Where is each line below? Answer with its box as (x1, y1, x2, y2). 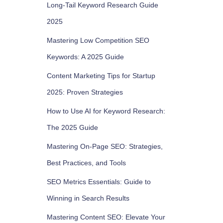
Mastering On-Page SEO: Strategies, (46, 142, 163, 150)
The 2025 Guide (46, 123, 98, 131)
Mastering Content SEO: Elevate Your (46, 213, 165, 221)
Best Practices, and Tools (46, 159, 126, 167)
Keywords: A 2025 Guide (46, 53, 124, 61)
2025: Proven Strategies (46, 88, 123, 96)
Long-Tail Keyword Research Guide (46, 1, 158, 9)
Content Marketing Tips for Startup (46, 72, 155, 80)
